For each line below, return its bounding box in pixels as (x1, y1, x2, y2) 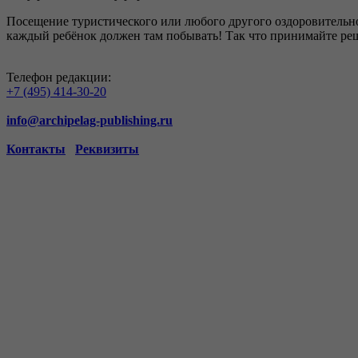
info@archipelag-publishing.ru (6, 113, 173, 128)
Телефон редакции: (6, 70, 111, 85)
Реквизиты (75, 142, 139, 157)
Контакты (6, 142, 66, 157)
